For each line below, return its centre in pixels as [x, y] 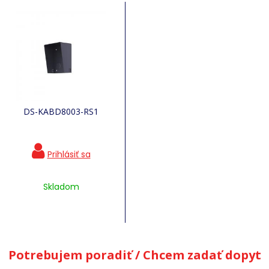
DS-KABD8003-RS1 [61, 111]
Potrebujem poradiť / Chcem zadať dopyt [134, 255]
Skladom [61, 187]
